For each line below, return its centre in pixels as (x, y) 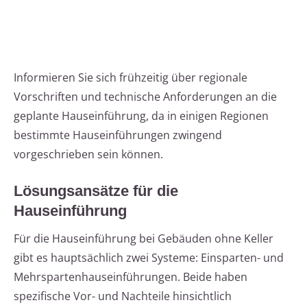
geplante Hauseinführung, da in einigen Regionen (141, 116)
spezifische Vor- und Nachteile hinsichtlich (123, 296)
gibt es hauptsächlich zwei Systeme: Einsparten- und (149, 258)
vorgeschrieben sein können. (88, 155)
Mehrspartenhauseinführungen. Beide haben (131, 277)
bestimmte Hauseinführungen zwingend (118, 135)
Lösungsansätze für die (96, 191)
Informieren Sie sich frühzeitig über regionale (131, 78)
